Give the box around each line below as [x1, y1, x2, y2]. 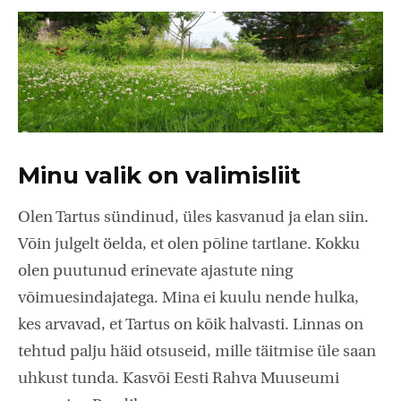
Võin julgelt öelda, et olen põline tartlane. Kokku [18, 235, 360, 253]
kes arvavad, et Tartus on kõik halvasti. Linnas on [18, 316, 363, 334]
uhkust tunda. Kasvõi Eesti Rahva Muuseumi [18, 370, 339, 388]
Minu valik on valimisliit [18, 160, 301, 190]
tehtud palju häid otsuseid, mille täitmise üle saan [18, 343, 376, 361]
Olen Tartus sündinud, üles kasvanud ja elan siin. [18, 209, 369, 226]
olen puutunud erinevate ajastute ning [18, 262, 293, 280]
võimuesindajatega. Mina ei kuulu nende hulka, [18, 289, 359, 307]
